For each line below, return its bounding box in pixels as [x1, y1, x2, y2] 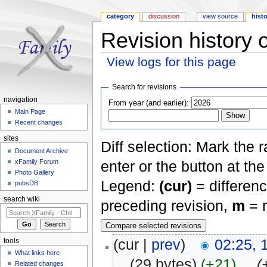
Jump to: [100, 68, 131, 77]
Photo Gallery [15, 168, 55, 176]
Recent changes [15, 119, 63, 126]
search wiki [3, 195, 40, 203]
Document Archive [15, 147, 69, 154]
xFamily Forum [15, 157, 59, 165]
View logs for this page [107, 54, 237, 69]
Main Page [15, 108, 46, 116]
